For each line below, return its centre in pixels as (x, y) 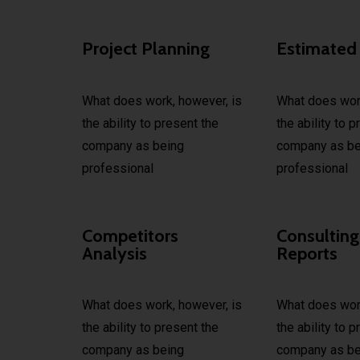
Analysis (115, 253)
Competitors (130, 235)
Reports (307, 253)
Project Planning (146, 49)
